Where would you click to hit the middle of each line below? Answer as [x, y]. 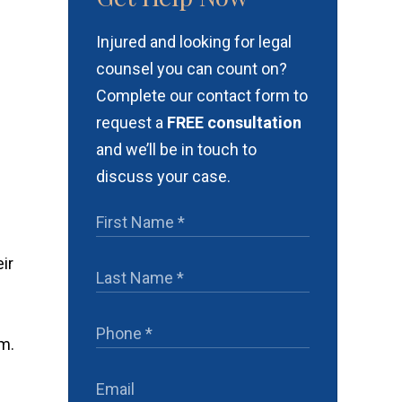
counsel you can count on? [192, 69]
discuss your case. [163, 176]
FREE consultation [234, 122]
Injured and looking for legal [194, 42]
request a [131, 122]
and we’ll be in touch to [176, 149]
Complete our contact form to [202, 96]
